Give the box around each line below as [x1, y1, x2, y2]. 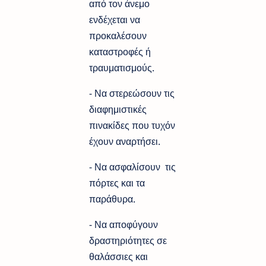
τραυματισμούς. [89, 61, 154, 74]
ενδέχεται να [89, 12, 140, 26]
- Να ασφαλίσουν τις [89, 160, 176, 173]
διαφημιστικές [89, 102, 147, 116]
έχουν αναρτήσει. [89, 134, 160, 148]
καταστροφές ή [89, 45, 151, 58]
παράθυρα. [89, 192, 135, 205]
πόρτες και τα [89, 176, 145, 189]
